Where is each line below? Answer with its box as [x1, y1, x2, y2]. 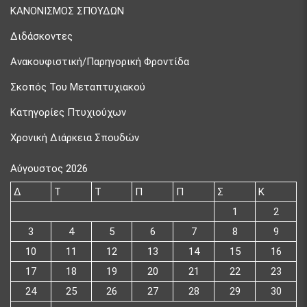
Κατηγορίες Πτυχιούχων [10, 106, 126, 119]
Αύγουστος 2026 [10, 162, 88, 175]
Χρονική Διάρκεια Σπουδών [10, 131, 139, 144]
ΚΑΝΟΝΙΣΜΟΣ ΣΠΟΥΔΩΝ [10, 4, 124, 17]
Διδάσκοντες [10, 29, 73, 42]
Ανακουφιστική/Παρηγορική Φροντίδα [10, 55, 189, 68]
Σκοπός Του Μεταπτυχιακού [10, 80, 145, 93]
